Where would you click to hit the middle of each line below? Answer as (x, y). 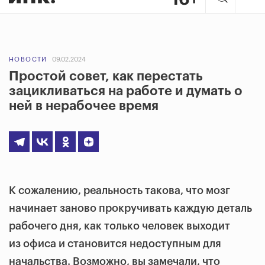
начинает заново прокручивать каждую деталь (130, 208)
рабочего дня (44, 226)
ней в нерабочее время (84, 106)
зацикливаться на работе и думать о (126, 91)
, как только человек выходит (154, 226)
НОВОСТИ (28, 59)
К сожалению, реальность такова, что (107, 190)
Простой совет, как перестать (106, 76)
